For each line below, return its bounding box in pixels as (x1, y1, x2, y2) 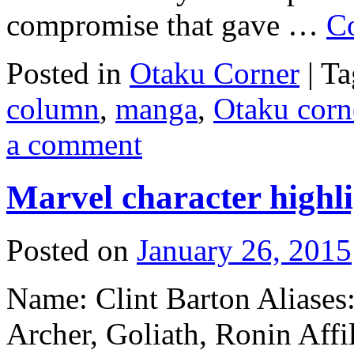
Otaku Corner (130, 56, 299, 91)
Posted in (6, 56, 122, 91)
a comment (6, 127, 142, 162)
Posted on (6, 233, 129, 268)
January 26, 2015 (137, 233, 352, 268)
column (6, 92, 100, 126)
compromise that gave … (6, 8, 326, 43)
